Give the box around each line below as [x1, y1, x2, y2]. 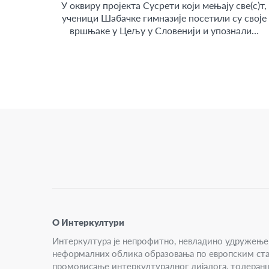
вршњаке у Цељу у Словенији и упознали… [69, 23, 259, 38]
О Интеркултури [52, 216, 124, 229]
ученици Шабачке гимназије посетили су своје [61, 11, 267, 25]
